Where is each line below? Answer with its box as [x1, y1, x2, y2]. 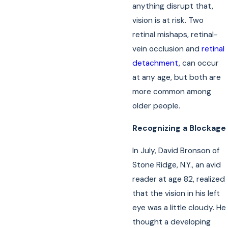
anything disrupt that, [132, 1, 214, 12]
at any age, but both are [132, 72, 221, 83]
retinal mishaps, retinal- [132, 30, 218, 40]
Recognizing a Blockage [132, 123, 226, 133]
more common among [132, 87, 212, 97]
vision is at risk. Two [132, 15, 204, 26]
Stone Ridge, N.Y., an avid [132, 159, 221, 170]
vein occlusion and [132, 44, 202, 54]
